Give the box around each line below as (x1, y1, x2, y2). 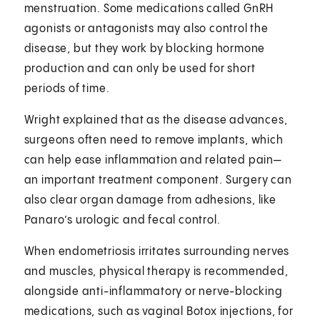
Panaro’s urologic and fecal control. (24, 214, 221, 226)
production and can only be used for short (24, 62, 256, 75)
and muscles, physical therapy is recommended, (24, 265, 289, 278)
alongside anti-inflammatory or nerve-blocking (24, 285, 283, 298)
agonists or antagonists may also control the (24, 22, 269, 35)
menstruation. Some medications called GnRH (24, 2, 274, 15)
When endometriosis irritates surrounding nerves (24, 245, 290, 258)
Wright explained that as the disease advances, (24, 114, 288, 126)
